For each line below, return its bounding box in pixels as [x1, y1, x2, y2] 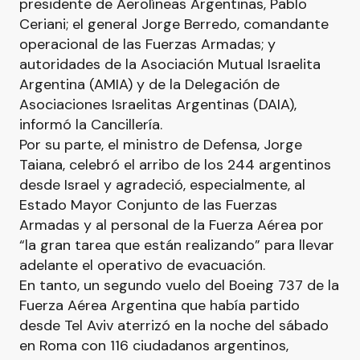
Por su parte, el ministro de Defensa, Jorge [19, 135, 302, 154]
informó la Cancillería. [19, 115, 162, 134]
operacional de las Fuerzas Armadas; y [19, 35, 276, 54]
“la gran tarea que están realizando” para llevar [19, 235, 334, 255]
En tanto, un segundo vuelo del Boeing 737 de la [19, 276, 339, 295]
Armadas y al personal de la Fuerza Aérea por [19, 215, 324, 235]
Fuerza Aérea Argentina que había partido [19, 296, 300, 315]
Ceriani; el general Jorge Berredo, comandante [19, 14, 329, 34]
